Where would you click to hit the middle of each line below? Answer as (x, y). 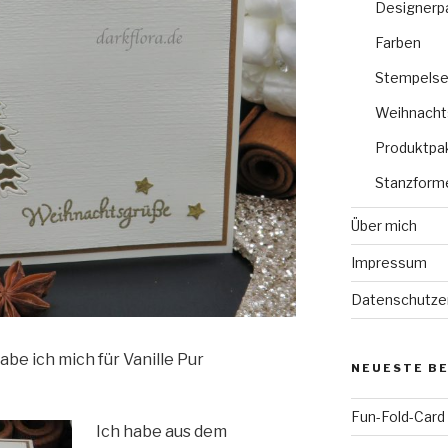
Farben (397, 42)
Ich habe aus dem (161, 431)
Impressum (388, 262)
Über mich (383, 225)
